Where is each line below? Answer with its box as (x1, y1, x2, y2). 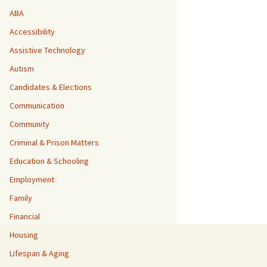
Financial (10, 211, 40, 222)
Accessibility (10, 26, 55, 37)
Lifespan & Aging (10, 248, 69, 259)
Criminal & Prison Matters (10, 137, 99, 148)
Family (10, 193, 32, 203)
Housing (10, 229, 38, 240)
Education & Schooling (10, 156, 89, 166)
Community (10, 119, 49, 129)
